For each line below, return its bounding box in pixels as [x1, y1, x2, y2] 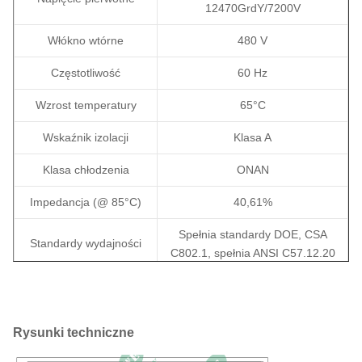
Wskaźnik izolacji [43, 131, 128, 145]
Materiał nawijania [40, 279, 132, 293]
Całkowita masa [45, 343, 126, 357]
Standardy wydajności [30, 237, 141, 250]
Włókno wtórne [48, 34, 124, 48]
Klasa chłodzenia [42, 163, 129, 177]
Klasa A [234, 131, 271, 145]
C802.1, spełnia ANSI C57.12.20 [170, 246, 335, 260]
